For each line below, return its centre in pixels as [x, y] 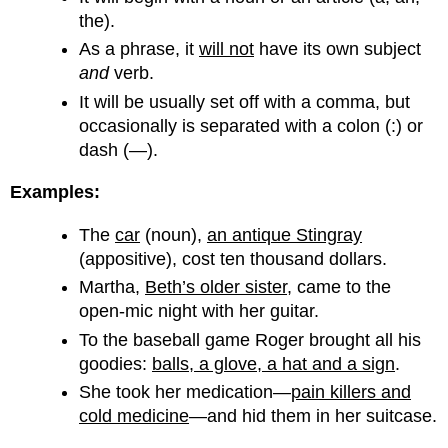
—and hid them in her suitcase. [313, 415]
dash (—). [119, 149]
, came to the [339, 287]
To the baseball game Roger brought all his [250, 339]
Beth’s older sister [216, 287]
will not [227, 49]
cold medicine [134, 415]
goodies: [116, 363]
